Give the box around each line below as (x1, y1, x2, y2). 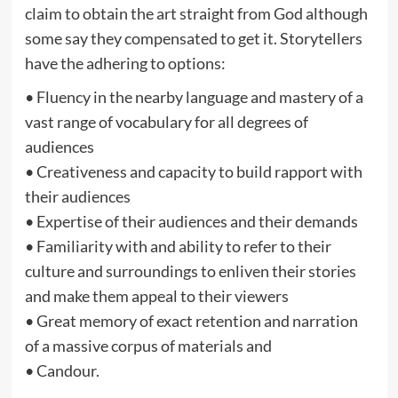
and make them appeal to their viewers (24, 285, 289, 306)
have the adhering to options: (24, 52, 226, 73)
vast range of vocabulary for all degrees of (24, 111, 308, 131)
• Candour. (24, 360, 99, 380)
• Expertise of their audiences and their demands (24, 211, 358, 231)
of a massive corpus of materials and (24, 335, 272, 355)
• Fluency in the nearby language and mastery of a (24, 86, 363, 107)
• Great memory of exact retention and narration (24, 310, 358, 330)
